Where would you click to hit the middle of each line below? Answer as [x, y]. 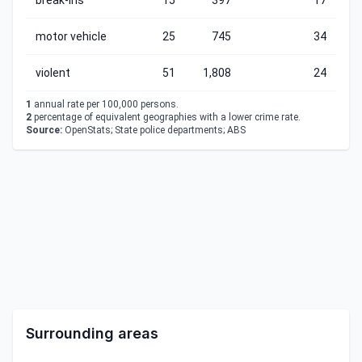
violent [53, 73]
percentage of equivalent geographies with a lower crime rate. [166, 117]
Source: [44, 130]
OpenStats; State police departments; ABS [154, 130]
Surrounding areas [92, 333]
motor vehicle [71, 36]
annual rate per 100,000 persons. [105, 104]
